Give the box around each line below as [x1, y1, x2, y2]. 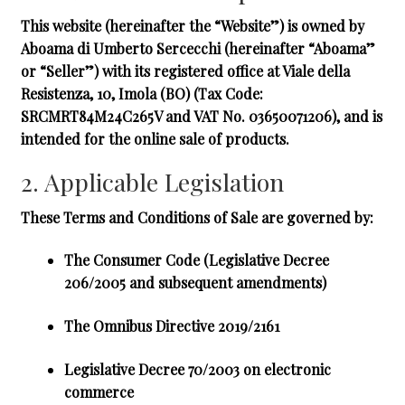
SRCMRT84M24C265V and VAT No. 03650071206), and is [20, 107, 382, 127]
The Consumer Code [63, 250, 200, 270]
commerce [63, 381, 134, 401]
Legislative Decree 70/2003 [63, 359, 240, 379]
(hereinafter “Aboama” [220, 39, 375, 59]
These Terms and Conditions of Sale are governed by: [20, 207, 373, 227]
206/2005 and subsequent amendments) [63, 273, 326, 293]
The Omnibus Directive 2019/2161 [63, 316, 279, 336]
